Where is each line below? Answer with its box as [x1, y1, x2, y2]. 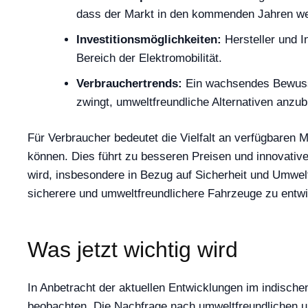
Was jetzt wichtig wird [27, 237, 238, 263]
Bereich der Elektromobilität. [76, 51, 222, 65]
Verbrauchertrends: [76, 76, 182, 90]
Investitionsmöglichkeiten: [76, 32, 221, 46]
